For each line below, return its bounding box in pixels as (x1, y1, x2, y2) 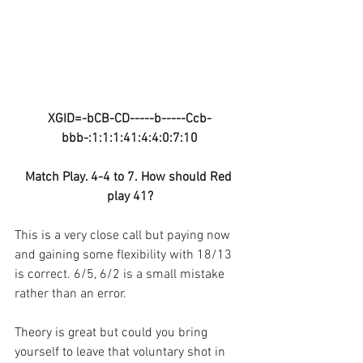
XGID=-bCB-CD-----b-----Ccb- (48, 111, 211, 128)
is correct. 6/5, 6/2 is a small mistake (15, 267, 228, 284)
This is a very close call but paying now (15, 228, 233, 245)
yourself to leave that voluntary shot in (15, 344, 228, 361)
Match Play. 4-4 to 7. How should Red (24, 169, 235, 186)
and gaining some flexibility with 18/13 (15, 247, 235, 264)
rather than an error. (15, 286, 126, 303)
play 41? (106, 189, 153, 206)
